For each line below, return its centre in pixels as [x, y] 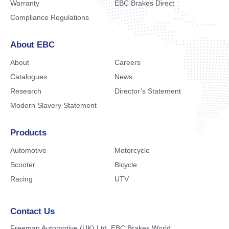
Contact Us [32, 211]
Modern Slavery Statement [53, 105]
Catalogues [29, 77]
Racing [21, 179]
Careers [128, 62]
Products [28, 133]
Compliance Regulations [50, 17]
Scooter [23, 165]
